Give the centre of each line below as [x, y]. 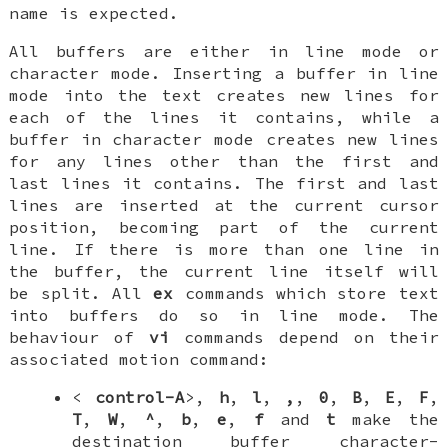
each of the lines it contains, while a [224, 117]
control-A [140, 397]
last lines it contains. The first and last [224, 183]
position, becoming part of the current [224, 227]
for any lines [90, 161]
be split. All [81, 293]
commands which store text [306, 293]
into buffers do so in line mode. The [224, 315]
